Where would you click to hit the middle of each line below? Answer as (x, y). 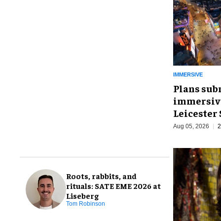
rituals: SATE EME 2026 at (113, 186)
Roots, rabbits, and (101, 176)
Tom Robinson (86, 204)
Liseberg (82, 196)
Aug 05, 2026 (191, 126)
